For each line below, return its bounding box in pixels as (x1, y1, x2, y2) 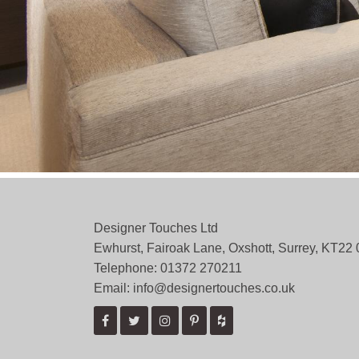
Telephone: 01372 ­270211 (94, 261, 242, 275)
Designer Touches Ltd (94, 221, 218, 235)
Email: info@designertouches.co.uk (94, 281, 295, 295)
